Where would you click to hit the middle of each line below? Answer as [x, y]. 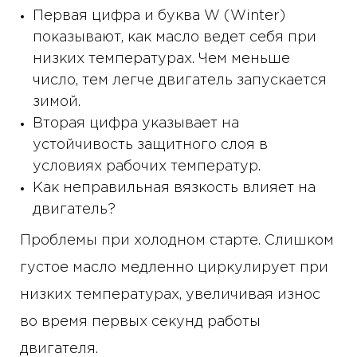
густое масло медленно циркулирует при [174, 268]
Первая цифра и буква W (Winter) [159, 16]
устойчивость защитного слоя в [150, 145]
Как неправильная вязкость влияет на [174, 188]
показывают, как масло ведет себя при [175, 38]
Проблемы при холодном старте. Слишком [177, 241]
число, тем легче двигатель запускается [180, 81]
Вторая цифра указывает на [136, 124]
